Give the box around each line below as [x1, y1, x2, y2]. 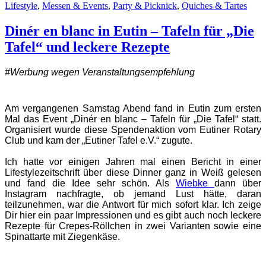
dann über [214, 178, 261, 189]
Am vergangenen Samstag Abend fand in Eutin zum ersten [5, 103, 261, 114]
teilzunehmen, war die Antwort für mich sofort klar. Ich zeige [5, 199, 261, 210]
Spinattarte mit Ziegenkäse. [5, 232, 120, 242]
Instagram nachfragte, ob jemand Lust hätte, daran [5, 189, 261, 199]
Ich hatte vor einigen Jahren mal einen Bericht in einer [5, 157, 261, 167]
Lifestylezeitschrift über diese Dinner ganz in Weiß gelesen [5, 167, 261, 178]
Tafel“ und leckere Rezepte [5, 39, 170, 55]
